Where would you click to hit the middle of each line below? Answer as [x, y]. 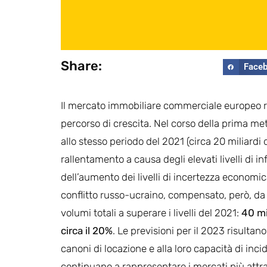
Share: [81, 66]
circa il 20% [87, 230]
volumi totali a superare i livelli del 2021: [151, 212]
